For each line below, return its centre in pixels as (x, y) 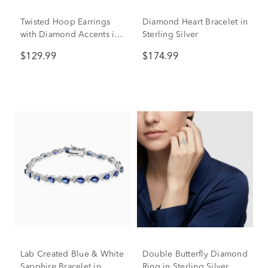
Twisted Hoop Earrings (66, 22)
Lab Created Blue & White (72, 254)
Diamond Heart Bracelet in (195, 22)
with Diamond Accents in (70, 35)
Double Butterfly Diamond (195, 254)
